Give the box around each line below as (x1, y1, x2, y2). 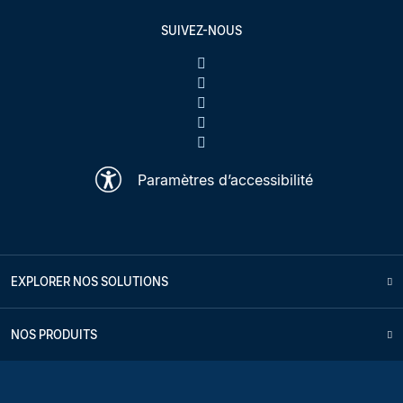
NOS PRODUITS (11, 327, 97, 343)
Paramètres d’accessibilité (138, 170, 313, 189)
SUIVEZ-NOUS (161, 23, 242, 39)
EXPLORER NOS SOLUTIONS (11, 274, 168, 290)
